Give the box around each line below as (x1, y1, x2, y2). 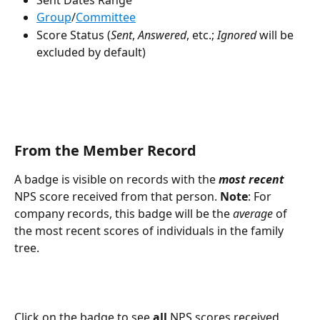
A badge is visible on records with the (14, 171, 219, 187)
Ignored (217, 26, 256, 43)
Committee (76, 9, 136, 26)
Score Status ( (36, 26, 111, 43)
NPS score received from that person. (14, 189, 220, 204)
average (233, 206, 273, 221)
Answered (138, 26, 186, 43)
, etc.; (186, 26, 217, 43)
